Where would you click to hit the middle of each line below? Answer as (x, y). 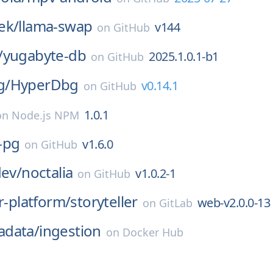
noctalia (47, 172)
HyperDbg (44, 84)
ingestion (70, 231)
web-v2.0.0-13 (234, 203)
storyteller (104, 201)
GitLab (175, 203)
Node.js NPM (45, 115)
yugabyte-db (44, 55)
